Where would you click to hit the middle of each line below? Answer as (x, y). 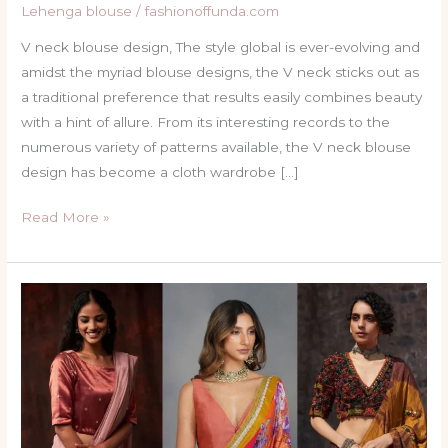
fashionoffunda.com (212, 11)
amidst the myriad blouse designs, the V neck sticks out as (220, 71)
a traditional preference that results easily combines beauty (222, 96)
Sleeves (47, 419)
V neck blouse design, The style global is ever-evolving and (221, 46)
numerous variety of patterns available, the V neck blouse (216, 146)
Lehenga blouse (77, 11)
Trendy (43, 344)
